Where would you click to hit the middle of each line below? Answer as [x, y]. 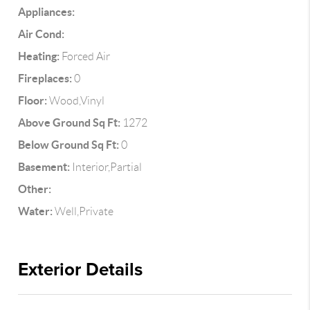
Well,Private [83, 211]
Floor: [33, 100]
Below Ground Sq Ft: [69, 145]
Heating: [39, 56]
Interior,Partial [106, 167]
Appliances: [47, 12]
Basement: [44, 167]
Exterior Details [81, 270]
